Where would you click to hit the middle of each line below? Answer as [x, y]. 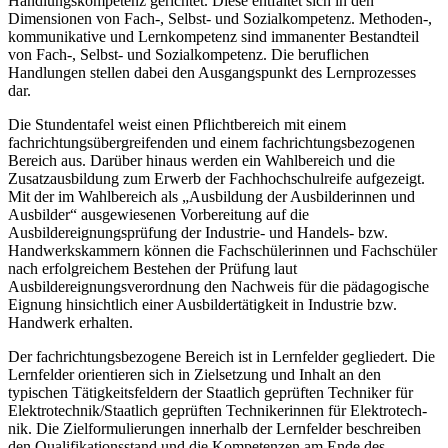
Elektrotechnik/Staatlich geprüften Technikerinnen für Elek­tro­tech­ [217, 411]
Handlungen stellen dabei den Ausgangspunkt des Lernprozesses [212, 73]
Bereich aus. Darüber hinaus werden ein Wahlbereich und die [201, 161]
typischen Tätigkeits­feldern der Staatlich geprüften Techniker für [210, 393]
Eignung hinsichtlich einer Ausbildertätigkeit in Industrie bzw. [202, 305]
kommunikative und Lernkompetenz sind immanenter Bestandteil [213, 37]
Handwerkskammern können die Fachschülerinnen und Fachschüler [222, 251]
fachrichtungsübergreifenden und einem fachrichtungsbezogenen [211, 143]
